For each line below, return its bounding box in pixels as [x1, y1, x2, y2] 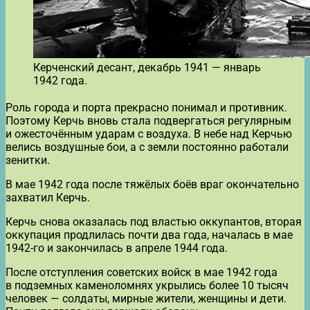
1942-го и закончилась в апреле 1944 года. [6, 241, 228, 255]
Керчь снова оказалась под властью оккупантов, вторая [6, 215, 302, 228]
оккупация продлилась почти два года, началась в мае [6, 228, 293, 241]
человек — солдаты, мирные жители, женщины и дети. [6, 291, 286, 305]
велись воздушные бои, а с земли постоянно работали [6, 140, 289, 154]
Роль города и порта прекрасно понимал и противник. [6, 100, 287, 114]
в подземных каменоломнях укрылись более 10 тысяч [6, 278, 289, 292]
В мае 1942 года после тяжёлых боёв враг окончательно [6, 177, 299, 191]
